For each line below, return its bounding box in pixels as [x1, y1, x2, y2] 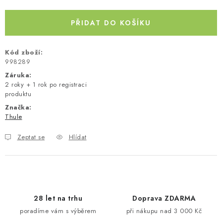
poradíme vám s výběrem [20, 206, 96, 216]
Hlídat [68, 132, 87, 142]
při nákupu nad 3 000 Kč [126, 206, 202, 216]
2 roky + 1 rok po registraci [5, 80, 87, 90]
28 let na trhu [34, 193, 82, 204]
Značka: [5, 103, 32, 112]
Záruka [5, 70, 29, 80]
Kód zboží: [5, 48, 43, 57]
